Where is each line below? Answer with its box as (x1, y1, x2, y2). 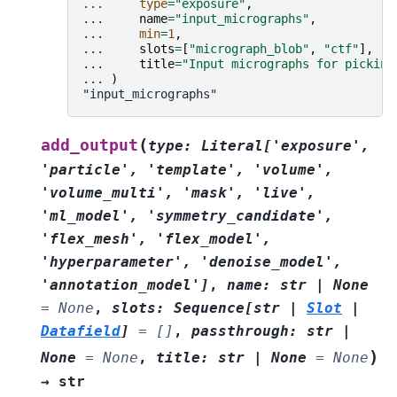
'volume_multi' (41, 184, 165, 202)
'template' (147, 161, 236, 179)
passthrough (191, 323, 289, 340)
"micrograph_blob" (189, 42, 309, 57)
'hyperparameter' (41, 253, 183, 271)
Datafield (41, 323, 121, 340)
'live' (253, 184, 307, 202)
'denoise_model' (200, 253, 333, 271)
